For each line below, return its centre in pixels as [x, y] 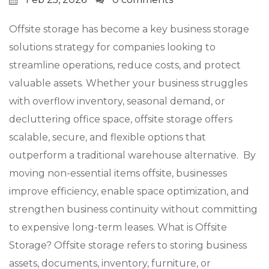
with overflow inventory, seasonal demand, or [117, 101]
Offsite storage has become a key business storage [129, 29]
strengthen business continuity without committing [133, 209]
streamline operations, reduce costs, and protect [125, 65]
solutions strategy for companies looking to [112, 47]
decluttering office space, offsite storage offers [121, 119]
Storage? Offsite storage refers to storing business [128, 245]
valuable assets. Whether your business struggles [128, 83]
